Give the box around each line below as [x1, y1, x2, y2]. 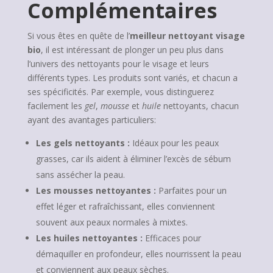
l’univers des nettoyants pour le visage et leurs [27, 58, 209, 69]
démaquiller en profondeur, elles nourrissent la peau [35, 248, 241, 260]
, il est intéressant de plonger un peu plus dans [40, 44, 224, 55]
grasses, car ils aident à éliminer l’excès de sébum [35, 153, 231, 165]
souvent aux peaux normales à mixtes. [35, 216, 188, 228]
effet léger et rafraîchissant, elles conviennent [35, 200, 215, 212]
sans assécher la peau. [35, 169, 125, 180]
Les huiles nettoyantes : [35, 232, 143, 244]
